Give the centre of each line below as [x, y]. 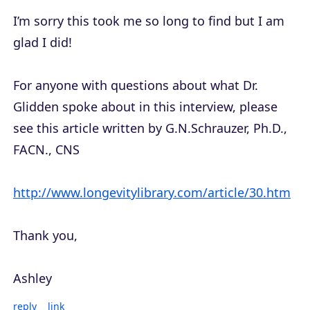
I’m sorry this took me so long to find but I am [149, 21]
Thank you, [45, 236]
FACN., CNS [46, 150]
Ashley [33, 279]
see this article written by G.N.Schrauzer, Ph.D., [150, 128]
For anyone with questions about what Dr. [136, 85]
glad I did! [43, 43]
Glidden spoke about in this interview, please [145, 107]
